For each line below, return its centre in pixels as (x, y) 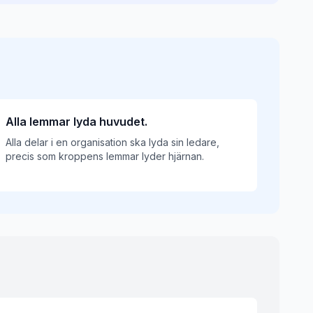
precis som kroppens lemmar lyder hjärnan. (105, 156)
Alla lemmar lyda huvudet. (77, 122)
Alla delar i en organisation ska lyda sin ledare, (112, 142)
